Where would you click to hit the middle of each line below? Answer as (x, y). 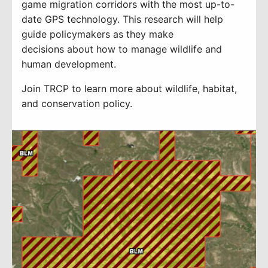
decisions (43, 49)
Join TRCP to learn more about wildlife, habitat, (129, 88)
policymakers (80, 34)
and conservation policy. (77, 103)
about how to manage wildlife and (143, 49)
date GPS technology (69, 19)
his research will (166, 19)
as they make (143, 34)
